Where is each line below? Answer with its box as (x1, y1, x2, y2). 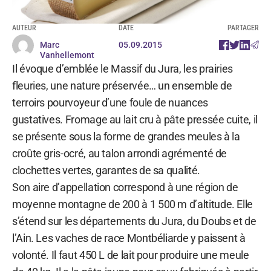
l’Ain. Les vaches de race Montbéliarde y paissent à (12, 231, 246, 244)
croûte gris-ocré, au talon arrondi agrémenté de (12, 146, 227, 160)
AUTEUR (12, 23, 36, 32)
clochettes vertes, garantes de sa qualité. (12, 163, 200, 177)
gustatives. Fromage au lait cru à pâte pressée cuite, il (12, 113, 258, 126)
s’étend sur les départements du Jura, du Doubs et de (12, 214, 256, 227)
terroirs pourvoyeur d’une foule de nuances (12, 96, 208, 109)
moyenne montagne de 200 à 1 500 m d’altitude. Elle (12, 197, 253, 211)
